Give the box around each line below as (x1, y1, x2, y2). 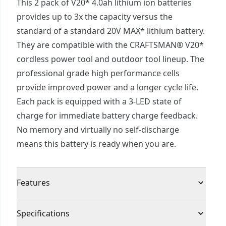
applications (17, 213, 63, 224)
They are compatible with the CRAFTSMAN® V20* (17, 39, 204, 50)
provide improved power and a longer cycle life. (17, 82, 198, 93)
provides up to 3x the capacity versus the (17, 11, 173, 22)
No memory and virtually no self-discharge (17, 124, 179, 135)
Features (17, 177, 50, 188)
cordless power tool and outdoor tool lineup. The (17, 53, 204, 65)
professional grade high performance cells (17, 68, 180, 79)
